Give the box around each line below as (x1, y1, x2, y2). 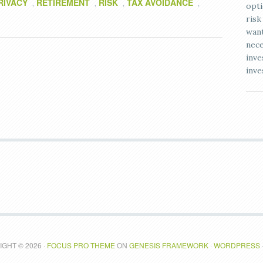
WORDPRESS (213, 240, 260, 250)
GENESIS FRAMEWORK (129, 240, 208, 250)
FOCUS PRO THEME (46, 240, 115, 250)
